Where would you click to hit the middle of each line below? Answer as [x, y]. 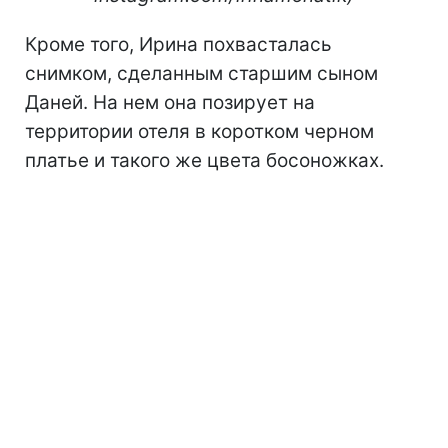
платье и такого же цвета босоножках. [204, 160]
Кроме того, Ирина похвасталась [178, 44]
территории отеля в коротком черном [199, 131]
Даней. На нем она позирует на [170, 102]
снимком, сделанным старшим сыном [201, 73]
